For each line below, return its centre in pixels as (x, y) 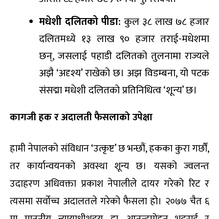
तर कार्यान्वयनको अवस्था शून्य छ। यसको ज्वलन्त (109, 166)
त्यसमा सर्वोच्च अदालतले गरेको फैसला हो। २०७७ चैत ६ (109, 201)
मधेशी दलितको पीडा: (80, 22)
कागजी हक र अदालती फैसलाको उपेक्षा (81, 117)
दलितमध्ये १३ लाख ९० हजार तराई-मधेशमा (124, 39)
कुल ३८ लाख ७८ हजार (165, 22)
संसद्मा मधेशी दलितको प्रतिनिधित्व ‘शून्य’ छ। (118, 90)
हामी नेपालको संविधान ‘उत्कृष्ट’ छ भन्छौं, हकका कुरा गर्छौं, (109, 148)
